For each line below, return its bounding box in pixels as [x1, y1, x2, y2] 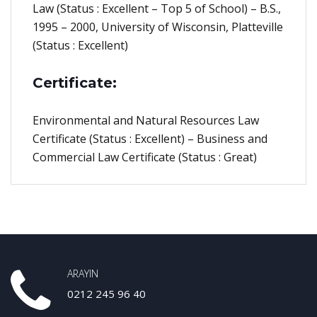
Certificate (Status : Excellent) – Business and [33, 131, 267, 147]
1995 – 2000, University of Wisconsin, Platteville [33, 19, 283, 35]
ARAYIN [67, 267, 98, 281]
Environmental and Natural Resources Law [33, 113, 259, 129]
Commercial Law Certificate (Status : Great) [33, 149, 257, 166]
